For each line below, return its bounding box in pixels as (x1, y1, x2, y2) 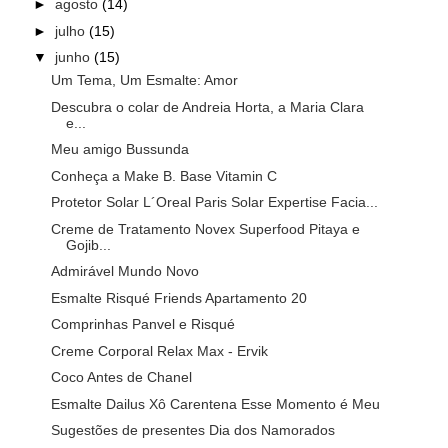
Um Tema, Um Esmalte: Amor (50, 72, 238, 89)
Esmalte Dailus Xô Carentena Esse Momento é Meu (50, 395, 380, 412)
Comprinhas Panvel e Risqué (50, 316, 235, 333)
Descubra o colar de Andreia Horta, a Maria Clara (50, 98, 364, 115)
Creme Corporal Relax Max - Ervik (50, 342, 268, 359)
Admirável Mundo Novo (50, 263, 199, 280)
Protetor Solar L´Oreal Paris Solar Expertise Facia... (50, 194, 378, 211)
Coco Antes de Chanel (50, 369, 192, 386)
